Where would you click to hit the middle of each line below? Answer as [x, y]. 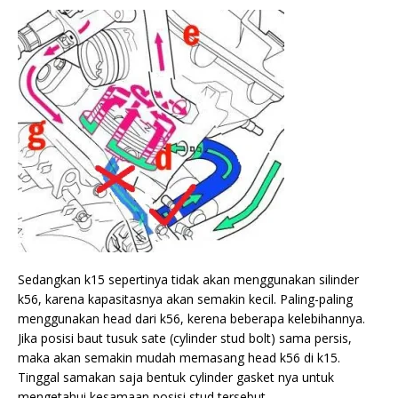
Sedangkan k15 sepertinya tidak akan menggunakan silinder [188, 280]
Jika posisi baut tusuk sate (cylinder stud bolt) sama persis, [185, 338]
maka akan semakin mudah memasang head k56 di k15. [179, 358]
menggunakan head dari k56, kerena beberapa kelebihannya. [191, 319]
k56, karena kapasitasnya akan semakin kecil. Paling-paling [185, 299]
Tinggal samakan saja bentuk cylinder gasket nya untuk [176, 378]
